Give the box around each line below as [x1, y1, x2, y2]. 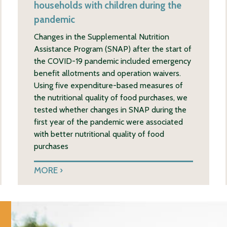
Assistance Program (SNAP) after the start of [33, 44, 192, 54]
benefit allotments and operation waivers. [33, 68, 181, 78]
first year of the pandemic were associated [33, 117, 183, 127]
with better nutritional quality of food [33, 129, 164, 139]
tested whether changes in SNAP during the [33, 104, 186, 115]
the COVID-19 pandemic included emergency [33, 56, 191, 66]
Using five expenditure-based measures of [33, 80, 183, 90]
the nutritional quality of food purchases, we [33, 92, 187, 102]
